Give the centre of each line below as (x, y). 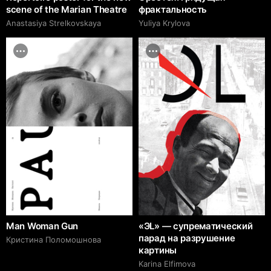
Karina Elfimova (167, 264)
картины (158, 250)
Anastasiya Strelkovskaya (54, 23)
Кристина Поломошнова (54, 240)
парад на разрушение (187, 238)
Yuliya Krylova (164, 23)
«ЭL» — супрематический (196, 226)
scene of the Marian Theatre (67, 10)
